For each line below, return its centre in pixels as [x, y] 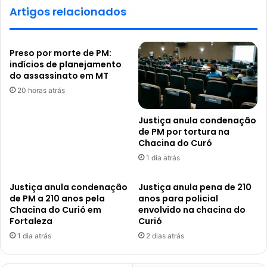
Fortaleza [31, 221]
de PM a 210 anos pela [57, 198]
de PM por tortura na [184, 131]
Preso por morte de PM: [60, 53]
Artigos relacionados [68, 11]
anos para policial [178, 198]
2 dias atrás [165, 235]
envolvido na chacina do [192, 209]
